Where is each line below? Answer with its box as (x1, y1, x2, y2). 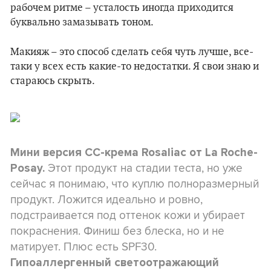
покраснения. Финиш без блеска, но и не (10, 222, 224, 239)
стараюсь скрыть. (10, 75, 95, 87)
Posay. (10, 162, 48, 175)
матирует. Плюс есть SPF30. (10, 238, 157, 255)
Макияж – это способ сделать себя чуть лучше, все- (10, 46, 253, 58)
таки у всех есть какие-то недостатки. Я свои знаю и (10, 60, 259, 73)
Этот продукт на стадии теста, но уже (48, 159, 243, 176)
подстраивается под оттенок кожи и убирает (10, 206, 245, 223)
